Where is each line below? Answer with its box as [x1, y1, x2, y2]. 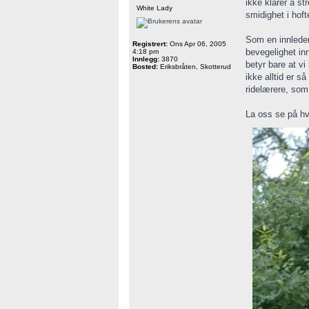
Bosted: [132, 63, 158, 70]
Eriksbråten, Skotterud [158, 63, 231, 70]
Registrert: [132, 40, 168, 48]
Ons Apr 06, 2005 [168, 40, 226, 48]
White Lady [137, 4, 172, 12]
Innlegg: [132, 55, 159, 63]
